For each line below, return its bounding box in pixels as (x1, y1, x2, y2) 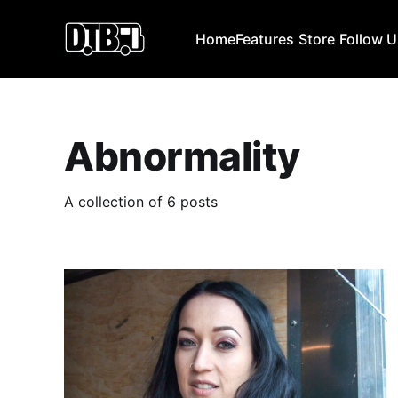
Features (235, 30, 295, 48)
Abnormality (64, 131, 300, 180)
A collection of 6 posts (64, 192, 218, 211)
